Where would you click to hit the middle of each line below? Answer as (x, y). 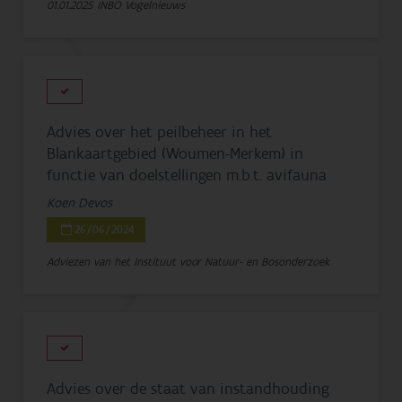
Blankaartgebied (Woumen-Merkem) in (175, 153)
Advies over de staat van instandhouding (188, 389)
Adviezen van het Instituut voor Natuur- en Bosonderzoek (188, 262)
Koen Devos (80, 203)
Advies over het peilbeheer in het (160, 132)
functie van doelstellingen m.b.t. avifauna (187, 175)
